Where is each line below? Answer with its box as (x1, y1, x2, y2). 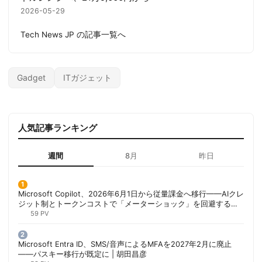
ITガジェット (63, 73, 112, 83)
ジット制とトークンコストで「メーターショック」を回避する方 (18, 199, 239, 209)
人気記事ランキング (18, 122, 97, 134)
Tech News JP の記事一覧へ (20, 30, 126, 40)
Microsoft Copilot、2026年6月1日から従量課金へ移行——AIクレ (18, 189, 244, 199)
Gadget (17, 73, 46, 83)
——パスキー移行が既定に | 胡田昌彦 (18, 250, 147, 259)
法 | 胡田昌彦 (18, 209, 63, 219)
